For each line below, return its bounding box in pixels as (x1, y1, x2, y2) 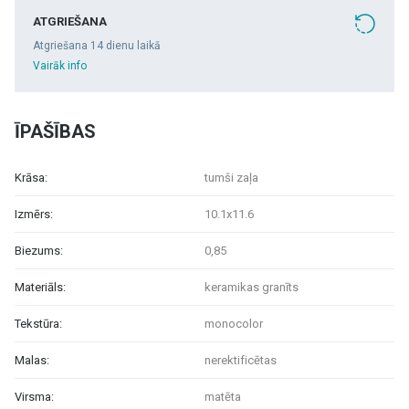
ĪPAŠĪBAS (15, 121, 96, 142)
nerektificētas (204, 353, 277, 367)
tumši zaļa (204, 171, 258, 184)
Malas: (15, 353, 49, 367)
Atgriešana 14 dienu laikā (33, 39, 161, 52)
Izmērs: (15, 207, 53, 221)
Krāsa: (15, 171, 47, 184)
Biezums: (15, 244, 63, 257)
